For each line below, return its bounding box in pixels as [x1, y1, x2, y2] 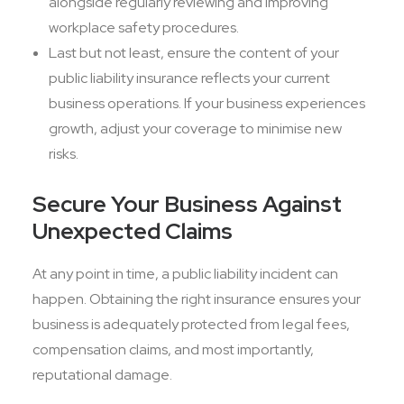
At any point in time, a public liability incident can [32, 264, 338, 283]
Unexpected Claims [32, 216, 233, 246]
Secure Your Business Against [32, 189, 342, 219]
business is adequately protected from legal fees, [32, 315, 350, 334]
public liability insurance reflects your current [49, 69, 330, 87]
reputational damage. [32, 365, 175, 384]
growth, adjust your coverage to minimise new [49, 119, 342, 138]
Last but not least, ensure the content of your [49, 43, 339, 62]
